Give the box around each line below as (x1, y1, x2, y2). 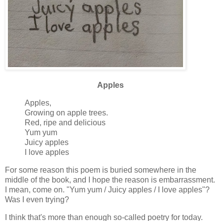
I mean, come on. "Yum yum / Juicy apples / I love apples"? (5, 185, 210, 194)
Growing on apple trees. (25, 109, 108, 117)
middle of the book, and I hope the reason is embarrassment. (5, 175, 215, 184)
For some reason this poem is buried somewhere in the (5, 165, 196, 174)
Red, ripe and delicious (25, 118, 106, 127)
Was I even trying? (5, 195, 69, 204)
